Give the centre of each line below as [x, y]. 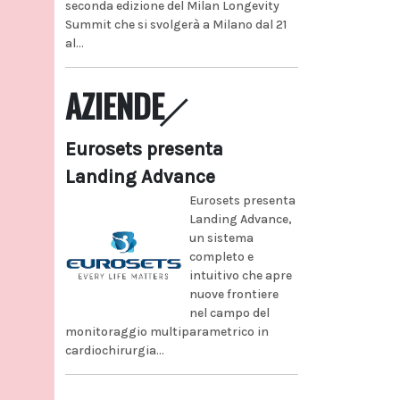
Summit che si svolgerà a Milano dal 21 [176, 24]
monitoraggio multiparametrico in [167, 331]
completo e [221, 256]
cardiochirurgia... [115, 350]
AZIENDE [115, 105]
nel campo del [229, 312]
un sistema [221, 237]
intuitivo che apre [240, 275]
